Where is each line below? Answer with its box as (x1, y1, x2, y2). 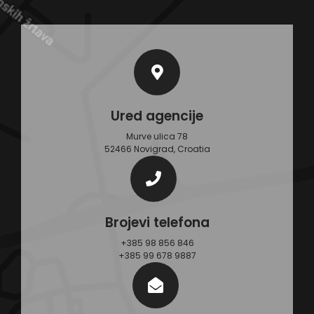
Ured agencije (111, 107, 203, 125)
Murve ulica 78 (126, 130, 188, 142)
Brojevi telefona (104, 213, 210, 232)
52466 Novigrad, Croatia (104, 143, 210, 155)
